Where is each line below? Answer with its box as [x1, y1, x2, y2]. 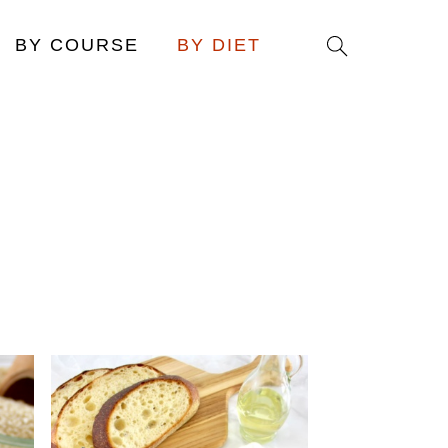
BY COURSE [15, 35, 139, 55]
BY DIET [177, 35, 261, 55]
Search [320, 33, 395, 56]
